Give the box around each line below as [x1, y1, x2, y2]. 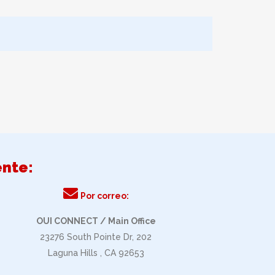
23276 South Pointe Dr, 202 [40, 232, 152, 242]
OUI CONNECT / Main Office [36, 216, 156, 226]
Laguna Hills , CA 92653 [47, 248, 144, 258]
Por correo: [80, 191, 129, 201]
